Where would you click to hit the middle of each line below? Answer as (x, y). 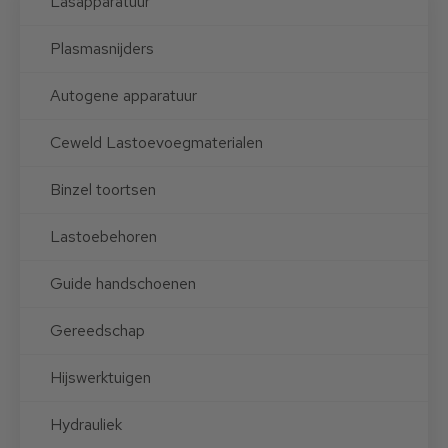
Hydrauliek (86, 424)
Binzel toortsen (103, 189)
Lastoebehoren (103, 236)
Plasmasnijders (102, 48)
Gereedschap (97, 330)
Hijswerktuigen (100, 377)
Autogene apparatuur (123, 95)
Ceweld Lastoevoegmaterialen (156, 142)
